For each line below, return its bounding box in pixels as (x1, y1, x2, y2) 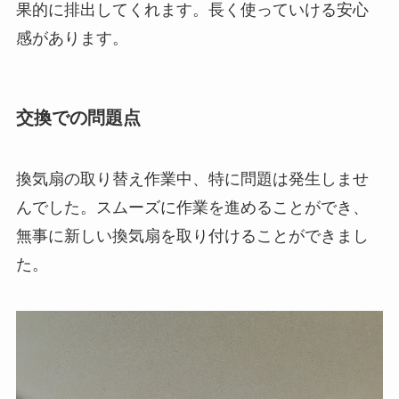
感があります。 (15, 29, 128, 48)
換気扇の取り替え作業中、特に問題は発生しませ (15, 169, 369, 188)
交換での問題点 (15, 107, 141, 127)
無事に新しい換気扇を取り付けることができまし (15, 226, 369, 245)
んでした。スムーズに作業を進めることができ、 (15, 198, 369, 216)
